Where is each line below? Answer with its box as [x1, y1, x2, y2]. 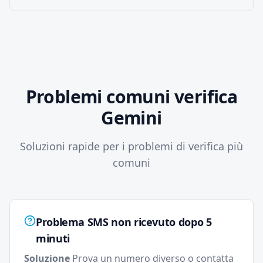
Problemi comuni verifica [25, 85, 238, 109]
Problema [36, 215, 85, 229]
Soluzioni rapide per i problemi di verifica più [20, 139, 243, 153]
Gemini [101, 106, 162, 130]
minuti [36, 231, 70, 245]
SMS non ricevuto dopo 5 [87, 215, 212, 229]
